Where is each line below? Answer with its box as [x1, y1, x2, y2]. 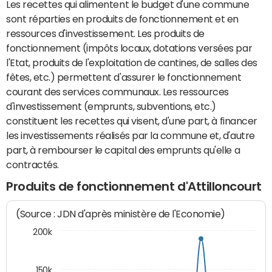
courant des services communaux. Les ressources [6, 87, 229, 97]
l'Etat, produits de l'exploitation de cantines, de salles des [6, 58, 257, 67]
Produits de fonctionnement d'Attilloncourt [6, 180, 262, 192]
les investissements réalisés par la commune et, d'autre [6, 131, 255, 140]
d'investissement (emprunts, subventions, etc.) [6, 101, 216, 111]
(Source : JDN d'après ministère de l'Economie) [16, 208, 226, 220]
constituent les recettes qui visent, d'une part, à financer [6, 116, 257, 126]
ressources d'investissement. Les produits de [6, 29, 205, 38]
